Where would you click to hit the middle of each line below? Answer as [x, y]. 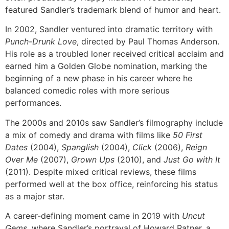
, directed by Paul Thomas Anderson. [148, 42]
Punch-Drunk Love [41, 42]
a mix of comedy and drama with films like [89, 135]
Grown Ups [93, 159]
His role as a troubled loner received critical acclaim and [114, 54]
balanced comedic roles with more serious [87, 91]
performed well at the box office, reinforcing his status [111, 184]
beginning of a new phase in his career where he [99, 78]
